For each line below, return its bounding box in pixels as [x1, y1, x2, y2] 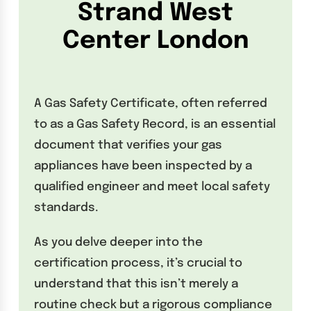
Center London [62, 28, 249, 53]
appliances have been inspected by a [34, 160, 253, 173]
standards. [34, 202, 99, 215]
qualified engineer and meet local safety [34, 181, 271, 194]
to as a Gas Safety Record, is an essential [34, 119, 276, 131]
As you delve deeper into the [34, 237, 203, 249]
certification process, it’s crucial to [34, 258, 243, 270]
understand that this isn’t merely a [34, 278, 239, 291]
